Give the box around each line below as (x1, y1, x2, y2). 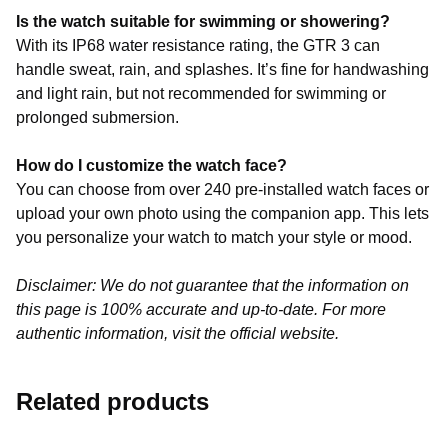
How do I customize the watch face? (16, 157, 287, 174)
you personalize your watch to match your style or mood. (16, 229, 412, 246)
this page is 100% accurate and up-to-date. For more (16, 301, 386, 318)
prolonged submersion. (16, 109, 179, 126)
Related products (16, 388, 209, 415)
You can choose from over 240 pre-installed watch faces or (16, 181, 429, 198)
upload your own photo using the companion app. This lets (16, 205, 429, 222)
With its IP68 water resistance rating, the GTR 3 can (16, 37, 380, 54)
